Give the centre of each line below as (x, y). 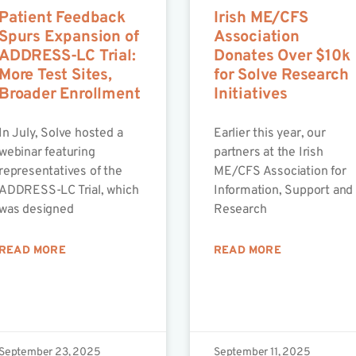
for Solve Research (281, 76)
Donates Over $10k (282, 57)
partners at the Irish (268, 153)
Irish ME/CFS (261, 19)
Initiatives (250, 95)
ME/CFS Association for (280, 172)
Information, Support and (283, 191)
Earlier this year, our (269, 134)
